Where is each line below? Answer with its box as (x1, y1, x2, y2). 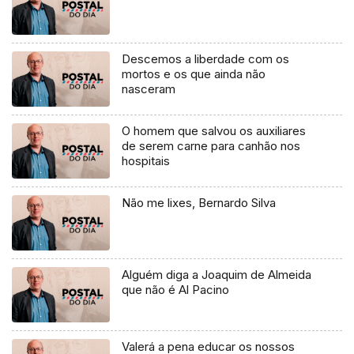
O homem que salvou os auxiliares (122, 123, 307, 139)
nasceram (122, 81, 176, 97)
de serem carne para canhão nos (122, 138, 301, 154)
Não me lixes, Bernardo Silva (122, 195, 277, 211)
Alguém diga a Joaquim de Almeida (122, 267, 312, 283)
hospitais (122, 153, 171, 169)
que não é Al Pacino (122, 282, 230, 298)
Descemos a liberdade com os (122, 51, 290, 67)
